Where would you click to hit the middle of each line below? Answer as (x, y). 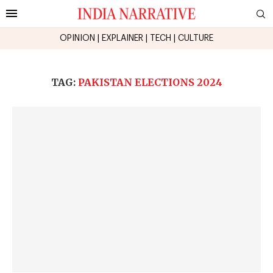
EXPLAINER (122, 38)
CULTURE (196, 38)
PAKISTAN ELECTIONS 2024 (150, 82)
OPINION (77, 38)
